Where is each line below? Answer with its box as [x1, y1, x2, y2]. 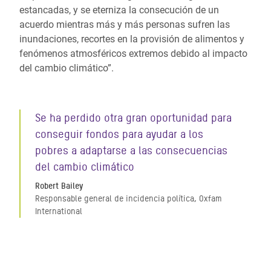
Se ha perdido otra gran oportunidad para [35, 111, 232, 124]
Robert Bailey [35, 181, 83, 191]
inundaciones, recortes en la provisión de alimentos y [19, 33, 244, 45]
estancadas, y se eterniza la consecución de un [19, 4, 219, 16]
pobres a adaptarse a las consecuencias [35, 144, 227, 157]
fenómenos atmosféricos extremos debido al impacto [19, 48, 247, 59]
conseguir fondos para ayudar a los [35, 128, 203, 140]
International [35, 206, 82, 216]
